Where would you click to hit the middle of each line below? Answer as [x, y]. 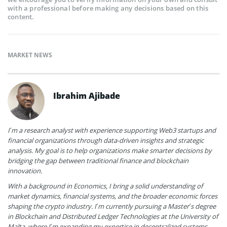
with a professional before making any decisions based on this [108, 8]
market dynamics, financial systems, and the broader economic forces [112, 196]
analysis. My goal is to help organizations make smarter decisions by [110, 151]
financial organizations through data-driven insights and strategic [106, 141]
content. [21, 17]
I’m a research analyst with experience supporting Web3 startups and [112, 130]
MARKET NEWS [30, 55]
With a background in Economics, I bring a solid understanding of [105, 186]
